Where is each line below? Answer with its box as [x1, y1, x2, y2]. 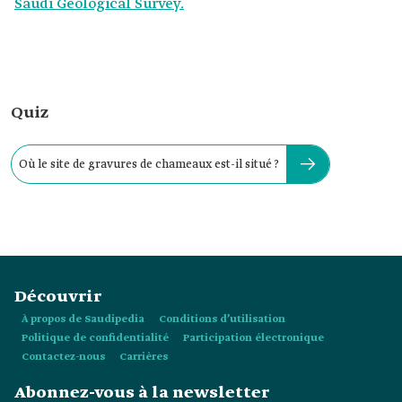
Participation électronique [183, 332, 324, 345]
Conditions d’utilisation [159, 313, 285, 326]
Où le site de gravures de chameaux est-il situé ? [19, 156, 279, 172]
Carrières [119, 351, 168, 363]
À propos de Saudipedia [22, 313, 144, 326]
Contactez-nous [22, 351, 105, 363]
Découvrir [14, 286, 101, 308]
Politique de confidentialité [22, 332, 169, 345]
